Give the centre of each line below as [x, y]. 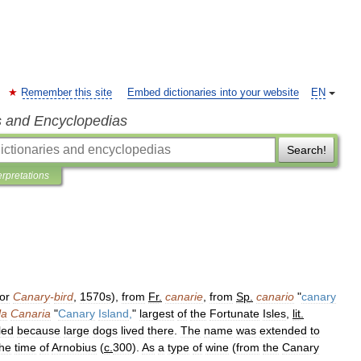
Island [114, 313]
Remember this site [66, 93]
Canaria [31, 313]
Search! [306, 150]
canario [275, 297]
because [39, 330]
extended [283, 330]
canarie [184, 297]
